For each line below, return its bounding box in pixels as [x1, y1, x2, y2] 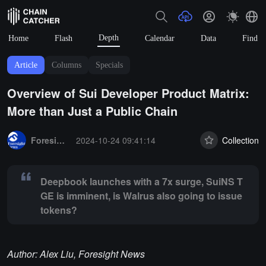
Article [14, 61, 37, 69]
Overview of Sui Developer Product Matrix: [7, 84, 249, 102]
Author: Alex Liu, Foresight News [7, 247, 145, 261]
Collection [222, 134, 259, 146]
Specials [96, 61, 123, 69]
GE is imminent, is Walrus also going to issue [40, 189, 242, 202]
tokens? [40, 203, 77, 217]
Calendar [145, 34, 175, 43]
